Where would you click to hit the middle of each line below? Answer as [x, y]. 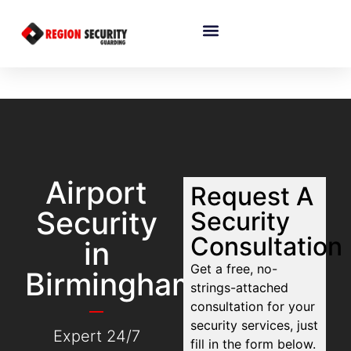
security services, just [255, 326]
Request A [252, 197]
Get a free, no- [234, 269]
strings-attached [240, 288]
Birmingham [112, 284]
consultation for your [253, 307]
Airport [97, 193]
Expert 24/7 [96, 337]
